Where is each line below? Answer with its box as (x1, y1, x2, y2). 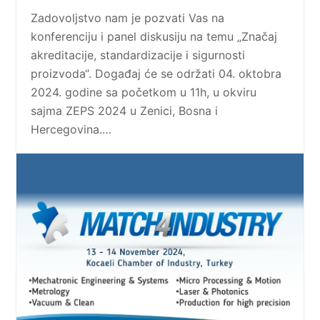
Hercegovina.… (31, 121, 112, 136)
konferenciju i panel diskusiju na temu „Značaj (31, 29, 278, 44)
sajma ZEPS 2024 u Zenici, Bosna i (31, 103, 219, 118)
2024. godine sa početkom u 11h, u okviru (31, 84, 257, 99)
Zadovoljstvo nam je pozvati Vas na (31, 10, 225, 25)
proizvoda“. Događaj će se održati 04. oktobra (31, 66, 282, 81)
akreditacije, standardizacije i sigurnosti (31, 47, 246, 62)
